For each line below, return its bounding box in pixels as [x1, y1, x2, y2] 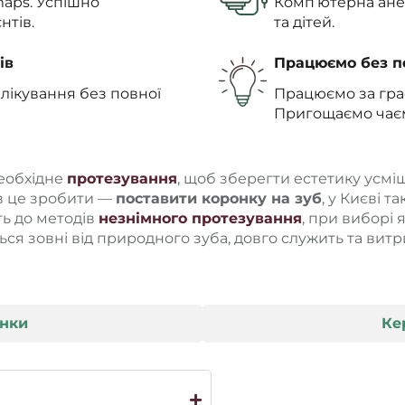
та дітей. [274, 13, 334, 31]
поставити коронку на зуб [116, 189, 322, 207]
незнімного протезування [99, 209, 302, 227]
